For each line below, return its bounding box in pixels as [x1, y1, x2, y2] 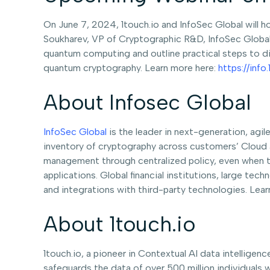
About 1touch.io [43, 212, 195, 237]
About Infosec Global [43, 90, 251, 116]
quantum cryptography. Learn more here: [43, 62, 218, 74]
